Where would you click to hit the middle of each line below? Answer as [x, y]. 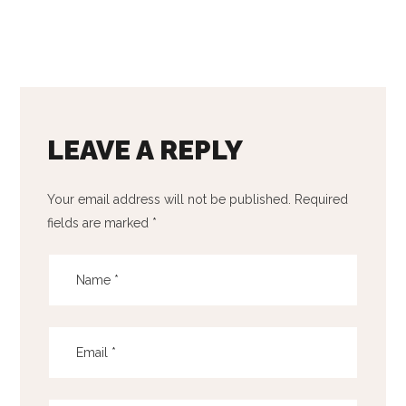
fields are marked [100, 223]
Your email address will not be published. [169, 199]
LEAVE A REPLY [145, 150]
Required [322, 199]
